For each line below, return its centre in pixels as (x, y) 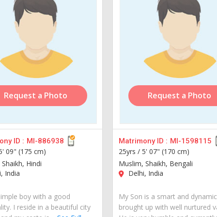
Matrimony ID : (143, 141)
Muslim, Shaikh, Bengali (156, 163)
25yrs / (131, 151)
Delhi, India (145, 173)
